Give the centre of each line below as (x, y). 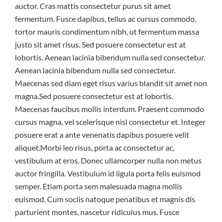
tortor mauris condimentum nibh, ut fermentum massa (107, 31)
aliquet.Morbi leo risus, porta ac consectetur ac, (95, 147)
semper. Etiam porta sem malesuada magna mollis (99, 186)
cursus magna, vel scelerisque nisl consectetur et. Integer (110, 122)
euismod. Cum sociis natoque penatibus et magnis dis (105, 199)
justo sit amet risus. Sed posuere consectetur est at (100, 44)
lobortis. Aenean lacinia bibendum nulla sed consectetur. (110, 57)
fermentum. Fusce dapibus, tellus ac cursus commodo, (106, 19)
